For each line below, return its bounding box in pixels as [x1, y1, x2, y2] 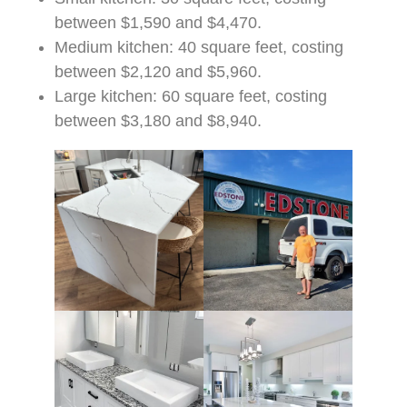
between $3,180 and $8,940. [55, 112, 262, 131]
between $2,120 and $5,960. [55, 63, 262, 82]
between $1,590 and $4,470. [55, 14, 262, 33]
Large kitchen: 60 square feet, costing [55, 87, 327, 106]
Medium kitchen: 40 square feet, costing [55, 38, 343, 57]
